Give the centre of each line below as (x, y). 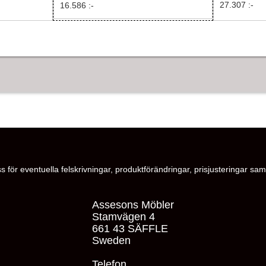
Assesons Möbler (133, 205)
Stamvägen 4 (123, 217)
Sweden (111, 240)
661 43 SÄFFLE (130, 229)
